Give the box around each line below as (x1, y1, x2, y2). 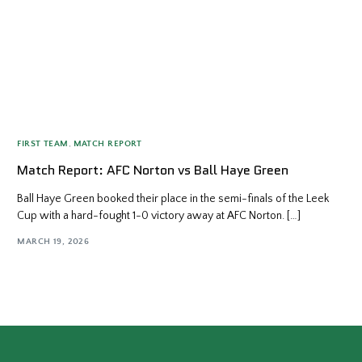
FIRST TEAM (17, 138, 69, 149)
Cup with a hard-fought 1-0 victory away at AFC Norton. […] (17, 208, 301, 222)
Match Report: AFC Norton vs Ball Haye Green (17, 160, 289, 179)
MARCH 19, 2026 (17, 237, 90, 247)
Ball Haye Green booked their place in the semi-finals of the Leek (17, 192, 330, 205)
